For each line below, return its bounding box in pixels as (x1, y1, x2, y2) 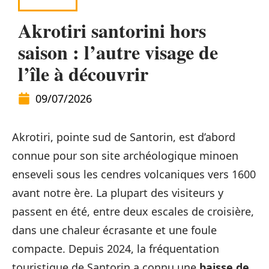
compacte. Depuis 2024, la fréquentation (12, 241, 219, 256)
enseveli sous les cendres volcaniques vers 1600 (12, 167, 256, 181)
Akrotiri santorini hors (18, 16, 206, 44)
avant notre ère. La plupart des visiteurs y (12, 186, 223, 200)
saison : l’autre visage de (18, 38, 218, 66)
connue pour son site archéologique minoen (12, 148, 238, 163)
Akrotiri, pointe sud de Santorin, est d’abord (12, 130, 235, 144)
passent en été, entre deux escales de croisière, (12, 204, 254, 219)
